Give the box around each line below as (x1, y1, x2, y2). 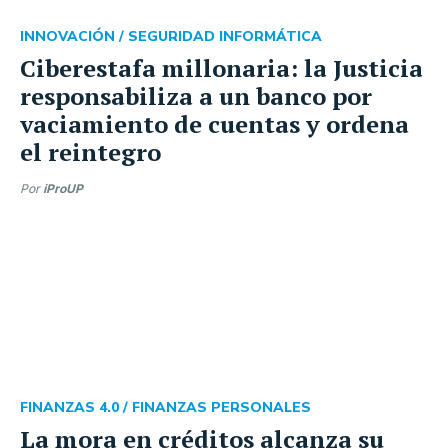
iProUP (43, 181, 83, 196)
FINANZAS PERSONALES (132, 398, 311, 417)
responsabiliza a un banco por (20, 80, 372, 112)
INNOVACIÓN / (20, 27, 128, 46)
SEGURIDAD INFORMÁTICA (128, 27, 322, 46)
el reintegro (20, 136, 161, 168)
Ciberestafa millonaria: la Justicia (20, 52, 423, 84)
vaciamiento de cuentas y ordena (20, 108, 409, 140)
